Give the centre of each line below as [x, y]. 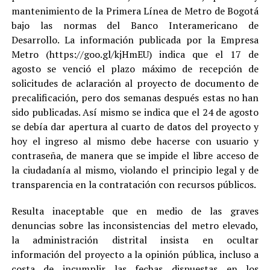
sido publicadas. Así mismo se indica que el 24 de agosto [135, 112]
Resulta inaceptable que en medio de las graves [135, 211]
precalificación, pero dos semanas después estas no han [135, 97]
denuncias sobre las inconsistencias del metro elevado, [135, 225]
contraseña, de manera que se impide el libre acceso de [135, 155]
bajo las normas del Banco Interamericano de [135, 25]
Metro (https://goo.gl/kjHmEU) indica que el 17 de [135, 54]
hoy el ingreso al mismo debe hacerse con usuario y [135, 141]
